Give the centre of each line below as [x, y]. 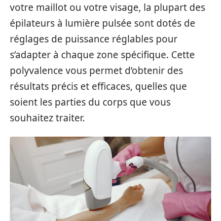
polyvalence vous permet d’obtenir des [96, 70]
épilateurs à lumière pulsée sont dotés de [103, 23]
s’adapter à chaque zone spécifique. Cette [102, 55]
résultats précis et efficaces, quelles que [98, 86]
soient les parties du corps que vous [90, 102]
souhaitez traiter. [47, 118]
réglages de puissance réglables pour [94, 39]
